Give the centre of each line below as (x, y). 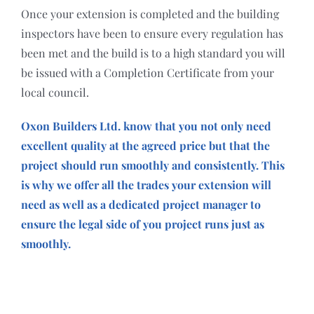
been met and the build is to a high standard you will (153, 53)
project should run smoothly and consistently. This (152, 165)
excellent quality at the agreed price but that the (145, 145)
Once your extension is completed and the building (150, 13)
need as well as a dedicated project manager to (141, 204)
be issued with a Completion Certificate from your (147, 72)
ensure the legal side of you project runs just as (142, 224)
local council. (55, 92)
